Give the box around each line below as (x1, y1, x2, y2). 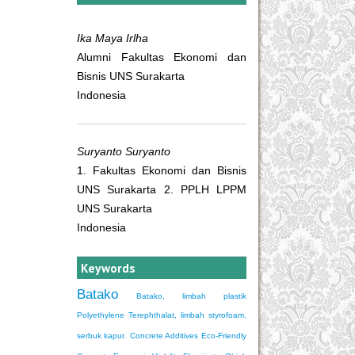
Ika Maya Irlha (77, 32, 148, 45)
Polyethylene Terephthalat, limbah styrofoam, (77, 311, 246, 320)
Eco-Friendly (201, 331, 246, 341)
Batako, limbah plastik (136, 292, 246, 301)
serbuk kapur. (77, 331, 127, 341)
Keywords (81, 259, 136, 276)
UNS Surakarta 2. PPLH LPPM (77, 183, 246, 197)
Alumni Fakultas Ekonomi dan (77, 51, 246, 64)
